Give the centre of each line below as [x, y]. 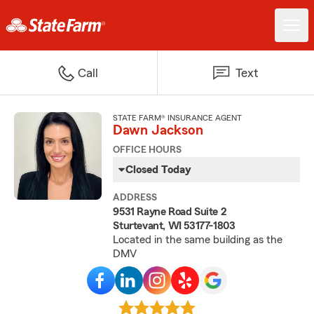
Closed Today [159, 170]
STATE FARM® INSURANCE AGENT [178, 118]
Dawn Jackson [158, 130]
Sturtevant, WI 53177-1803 [174, 226]
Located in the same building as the [198, 240]
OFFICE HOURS [148, 150]
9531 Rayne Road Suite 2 [170, 212]
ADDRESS [135, 198]
